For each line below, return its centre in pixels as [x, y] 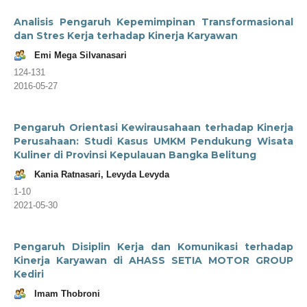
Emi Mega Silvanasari [81, 55]
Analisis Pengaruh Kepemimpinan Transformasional [153, 22]
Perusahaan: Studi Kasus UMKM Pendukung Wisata [153, 141]
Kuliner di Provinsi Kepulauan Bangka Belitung [135, 155]
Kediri [29, 274]
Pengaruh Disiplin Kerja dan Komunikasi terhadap [153, 246]
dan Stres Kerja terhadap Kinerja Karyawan [126, 35]
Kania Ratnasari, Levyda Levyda [102, 174]
